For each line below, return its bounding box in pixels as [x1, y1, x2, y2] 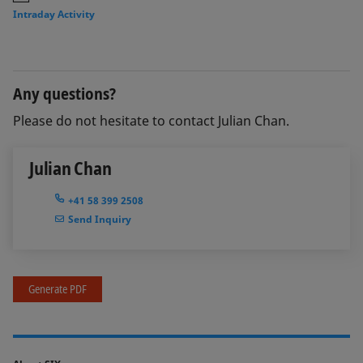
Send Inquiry [68, 212, 131, 227]
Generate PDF [28, 280, 87, 297]
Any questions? [13, 83, 116, 105]
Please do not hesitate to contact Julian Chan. [13, 112, 289, 130]
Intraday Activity [13, 7, 95, 21]
